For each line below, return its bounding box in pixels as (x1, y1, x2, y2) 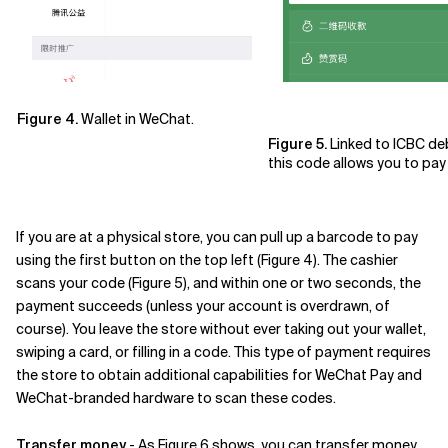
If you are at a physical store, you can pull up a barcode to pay (16, 228, 418, 246)
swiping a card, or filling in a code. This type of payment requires (16, 343, 431, 361)
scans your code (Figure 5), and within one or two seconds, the (16, 274, 421, 292)
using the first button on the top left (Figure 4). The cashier (16, 251, 398, 269)
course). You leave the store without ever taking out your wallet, (16, 320, 426, 338)
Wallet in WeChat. (81, 110, 194, 128)
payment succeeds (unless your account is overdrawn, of (16, 297, 390, 315)
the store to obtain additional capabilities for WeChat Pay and (16, 366, 422, 384)
